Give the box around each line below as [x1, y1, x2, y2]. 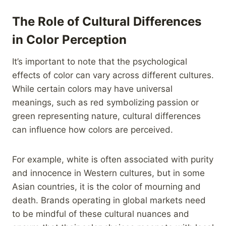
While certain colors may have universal [12, 83, 173, 94]
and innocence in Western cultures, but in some [12, 167, 205, 178]
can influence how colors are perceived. [12, 124, 173, 135]
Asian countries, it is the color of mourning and [12, 181, 201, 192]
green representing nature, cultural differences [12, 110, 201, 121]
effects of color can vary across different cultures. [12, 70, 214, 80]
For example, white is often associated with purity [12, 154, 213, 164]
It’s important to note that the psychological [12, 56, 187, 67]
